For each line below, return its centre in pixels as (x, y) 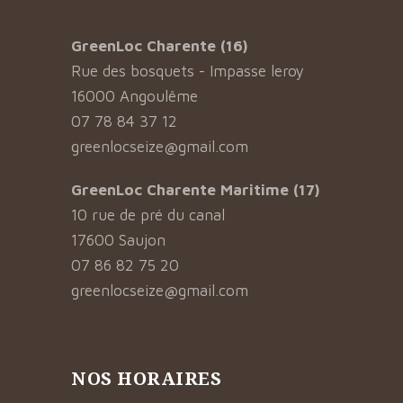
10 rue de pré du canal (148, 215)
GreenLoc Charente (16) (159, 46)
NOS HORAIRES (146, 378)
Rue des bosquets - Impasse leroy (188, 71)
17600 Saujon (118, 240)
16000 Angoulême (134, 96)
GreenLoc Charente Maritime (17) (195, 190)
